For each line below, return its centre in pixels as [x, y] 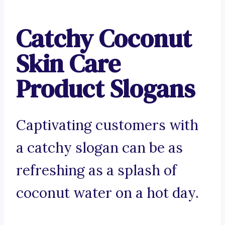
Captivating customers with [107, 125]
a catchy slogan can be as [99, 148]
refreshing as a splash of [96, 171]
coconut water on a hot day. [107, 193]
